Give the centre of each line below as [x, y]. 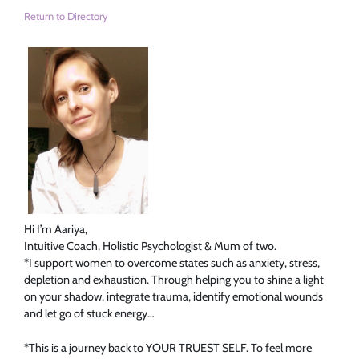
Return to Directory [66, 16]
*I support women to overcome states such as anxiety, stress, [172, 263]
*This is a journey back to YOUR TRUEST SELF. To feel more [168, 347]
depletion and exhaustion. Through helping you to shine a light [174, 280]
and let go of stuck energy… [89, 314]
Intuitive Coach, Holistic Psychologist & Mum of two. [150, 246]
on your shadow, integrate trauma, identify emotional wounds [173, 297]
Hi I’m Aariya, [56, 230]
